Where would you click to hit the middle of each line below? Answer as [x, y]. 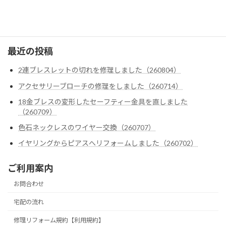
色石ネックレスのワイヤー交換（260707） [87, 127]
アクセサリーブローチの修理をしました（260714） [100, 86]
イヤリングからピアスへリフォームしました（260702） [108, 143]
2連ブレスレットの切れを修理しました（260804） [99, 70]
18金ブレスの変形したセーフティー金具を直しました [103, 101]
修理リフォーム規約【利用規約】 [59, 220]
